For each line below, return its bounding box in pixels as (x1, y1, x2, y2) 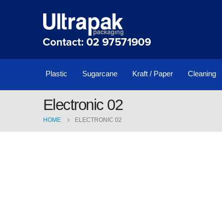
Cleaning (188, 69, 216, 78)
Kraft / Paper (132, 69, 173, 78)
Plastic (46, 69, 67, 78)
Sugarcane (82, 69, 117, 78)
